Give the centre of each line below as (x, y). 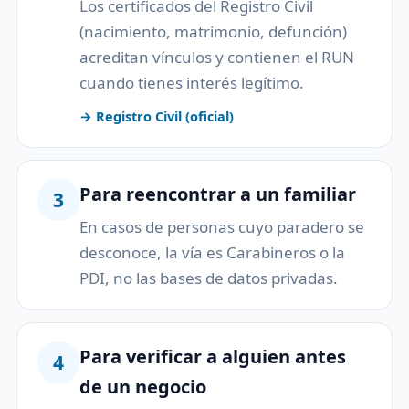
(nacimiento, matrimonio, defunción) (213, 31)
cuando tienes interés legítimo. (192, 82)
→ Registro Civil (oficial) (157, 115)
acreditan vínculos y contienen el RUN (217, 57)
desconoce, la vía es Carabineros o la (212, 252)
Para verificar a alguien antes (213, 356)
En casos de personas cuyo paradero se (222, 226)
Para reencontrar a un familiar (218, 194)
